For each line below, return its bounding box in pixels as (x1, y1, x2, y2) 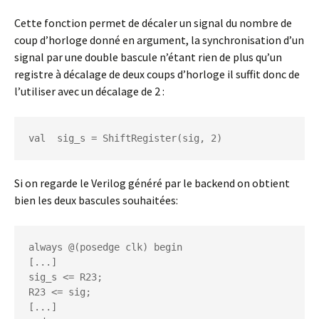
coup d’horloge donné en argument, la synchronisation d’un (14, 33, 304, 47)
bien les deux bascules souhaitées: (14, 193, 178, 207)
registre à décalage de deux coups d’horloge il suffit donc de (14, 67, 300, 81)
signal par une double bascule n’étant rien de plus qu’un (14, 50, 282, 64)
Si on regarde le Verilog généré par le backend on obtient (14, 176, 290, 190)
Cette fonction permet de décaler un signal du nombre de (14, 16, 292, 30)
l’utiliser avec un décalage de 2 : (14, 84, 164, 98)
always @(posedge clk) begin (28, 241, 182, 253)
